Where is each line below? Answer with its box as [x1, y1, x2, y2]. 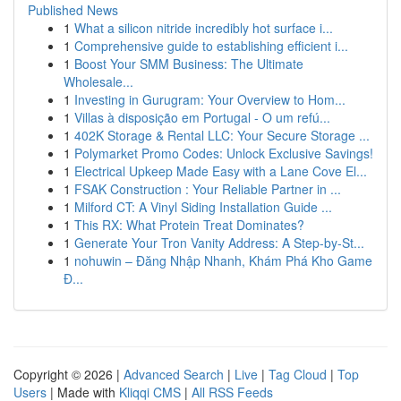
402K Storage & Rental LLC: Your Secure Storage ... [74, 126, 370, 144]
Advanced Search [124, 365, 224, 383]
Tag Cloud [269, 365, 327, 383]
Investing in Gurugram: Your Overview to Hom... [74, 90, 346, 108]
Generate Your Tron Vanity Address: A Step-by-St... [74, 234, 364, 252]
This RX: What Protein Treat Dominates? [74, 216, 304, 234]
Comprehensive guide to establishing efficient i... [74, 37, 348, 55]
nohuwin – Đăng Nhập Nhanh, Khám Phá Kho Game [74, 252, 372, 269]
